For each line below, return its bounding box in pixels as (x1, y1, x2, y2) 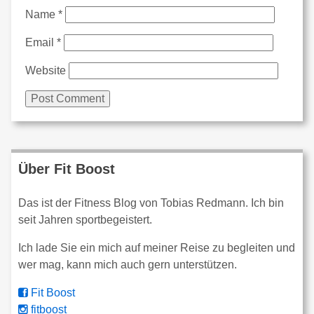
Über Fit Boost (18, 161, 115, 177)
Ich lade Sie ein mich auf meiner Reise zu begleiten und (18, 242, 295, 254)
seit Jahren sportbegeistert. (18, 214, 152, 226)
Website (25, 64, 66, 76)
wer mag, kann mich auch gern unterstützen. (18, 259, 237, 271)
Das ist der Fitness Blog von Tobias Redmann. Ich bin (18, 197, 284, 209)
